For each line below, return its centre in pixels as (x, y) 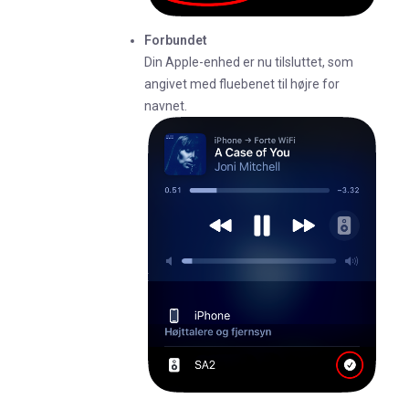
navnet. (166, 106)
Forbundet (176, 41)
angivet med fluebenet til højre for (242, 84)
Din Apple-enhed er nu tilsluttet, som (249, 63)
